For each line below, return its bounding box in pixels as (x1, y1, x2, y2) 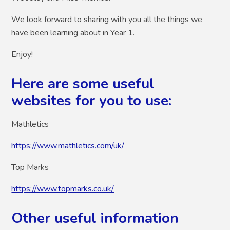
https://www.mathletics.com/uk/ (11, 140, 125, 152)
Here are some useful (11, 74, 155, 94)
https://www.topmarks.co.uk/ (11, 183, 114, 195)
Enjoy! (11, 49, 35, 61)
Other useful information (11, 208, 179, 228)
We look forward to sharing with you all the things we (11, 14, 203, 26)
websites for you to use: (11, 91, 172, 111)
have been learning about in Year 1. (11, 27, 135, 39)
